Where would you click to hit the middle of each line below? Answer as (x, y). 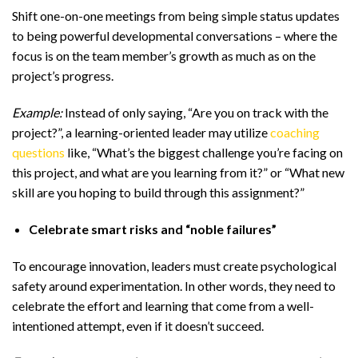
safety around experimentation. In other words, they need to (174, 285)
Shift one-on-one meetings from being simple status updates (176, 16)
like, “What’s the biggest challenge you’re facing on (204, 152)
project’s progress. (63, 76)
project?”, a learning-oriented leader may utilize (141, 132)
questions (38, 152)
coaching (295, 132)
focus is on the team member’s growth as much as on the (164, 56)
